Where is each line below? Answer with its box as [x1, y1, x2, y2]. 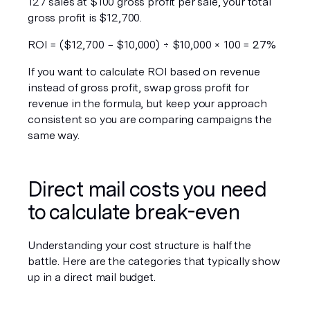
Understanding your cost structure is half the [28, 239, 251, 252]
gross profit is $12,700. [28, 11, 143, 24]
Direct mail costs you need [28, 176, 266, 201]
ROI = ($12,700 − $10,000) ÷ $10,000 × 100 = [28, 38, 253, 51]
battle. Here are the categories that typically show [28, 255, 280, 268]
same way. [28, 129, 80, 142]
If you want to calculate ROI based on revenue [28, 65, 260, 78]
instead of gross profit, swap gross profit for [28, 81, 249, 94]
